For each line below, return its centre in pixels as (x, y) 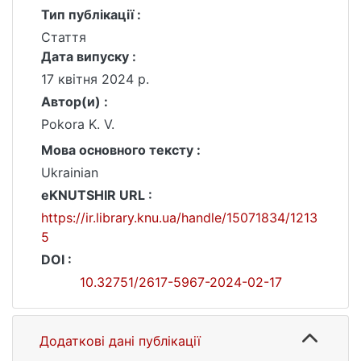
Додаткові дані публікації (120, 341)
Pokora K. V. (78, 124)
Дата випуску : (89, 56)
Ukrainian (70, 172)
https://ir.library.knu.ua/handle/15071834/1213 (179, 218)
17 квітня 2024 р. (95, 79)
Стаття (64, 37)
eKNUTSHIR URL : (97, 195)
